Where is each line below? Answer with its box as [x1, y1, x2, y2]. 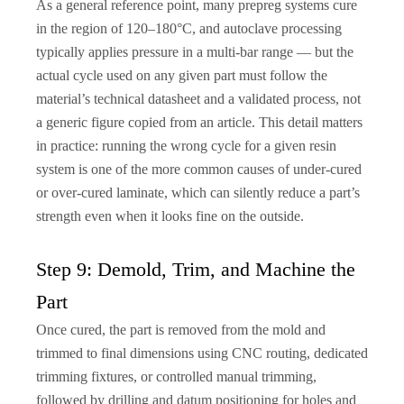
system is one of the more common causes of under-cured [36, 161, 362, 177]
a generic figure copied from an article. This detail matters [36, 114, 363, 130]
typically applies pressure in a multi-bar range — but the [36, 43, 353, 60]
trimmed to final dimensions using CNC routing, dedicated [36, 344, 368, 361]
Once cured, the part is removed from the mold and [36, 321, 326, 337]
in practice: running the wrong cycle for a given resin [36, 137, 336, 153]
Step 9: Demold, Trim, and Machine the [36, 257, 355, 280]
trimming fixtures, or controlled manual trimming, [36, 368, 317, 384]
